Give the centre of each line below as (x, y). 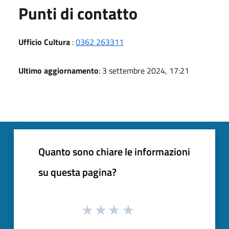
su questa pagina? (77, 172)
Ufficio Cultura (45, 42)
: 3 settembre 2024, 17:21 (144, 70)
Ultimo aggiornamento (59, 70)
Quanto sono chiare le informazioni (114, 151)
